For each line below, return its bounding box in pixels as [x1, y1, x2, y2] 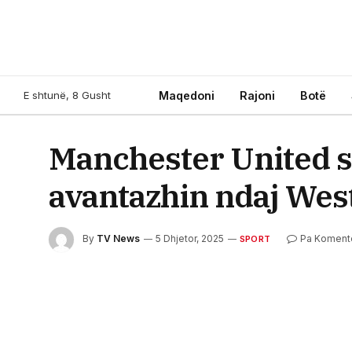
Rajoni [240, 88, 275, 102]
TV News [97, 233, 140, 245]
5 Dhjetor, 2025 [156, 233, 224, 245]
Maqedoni [159, 88, 214, 102]
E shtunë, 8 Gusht [24, 88, 111, 101]
